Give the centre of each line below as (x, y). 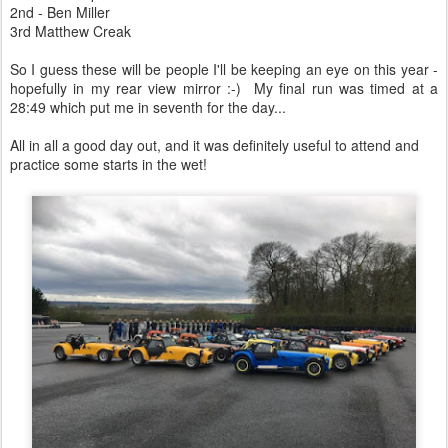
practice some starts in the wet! (112, 164)
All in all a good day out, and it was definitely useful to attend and (214, 145)
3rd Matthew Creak (70, 31)
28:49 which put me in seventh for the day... (148, 107)
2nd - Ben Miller (60, 12)
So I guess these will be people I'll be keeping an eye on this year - (224, 69)
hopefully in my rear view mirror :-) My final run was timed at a (224, 88)
